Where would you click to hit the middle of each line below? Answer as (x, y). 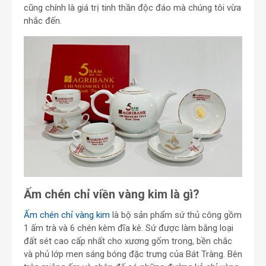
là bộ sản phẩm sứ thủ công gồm (176, 215)
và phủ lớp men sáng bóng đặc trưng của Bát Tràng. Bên (133, 254)
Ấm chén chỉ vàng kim (67, 215)
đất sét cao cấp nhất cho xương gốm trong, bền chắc (128, 241)
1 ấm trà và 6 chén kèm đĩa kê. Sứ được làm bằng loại (129, 228)
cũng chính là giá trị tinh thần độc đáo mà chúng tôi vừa (132, 7)
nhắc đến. (43, 20)
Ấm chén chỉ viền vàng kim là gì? (112, 194)
